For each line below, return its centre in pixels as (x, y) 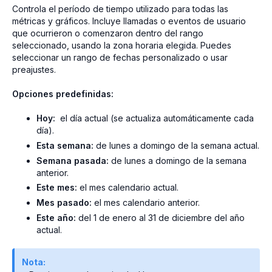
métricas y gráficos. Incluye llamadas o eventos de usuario (129, 21)
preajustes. (34, 70)
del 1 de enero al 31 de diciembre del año (160, 218)
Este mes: (57, 188)
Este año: (56, 218)
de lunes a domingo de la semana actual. (176, 145)
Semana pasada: (73, 160)
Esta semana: (65, 145)
